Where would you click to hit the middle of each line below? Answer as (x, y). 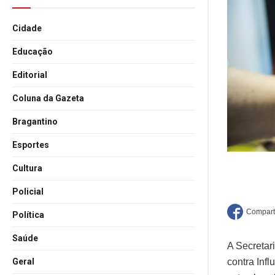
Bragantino (35, 122)
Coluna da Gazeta (48, 98)
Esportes (31, 145)
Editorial (30, 75)
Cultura (27, 168)
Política (28, 215)
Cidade (27, 28)
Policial (28, 192)
